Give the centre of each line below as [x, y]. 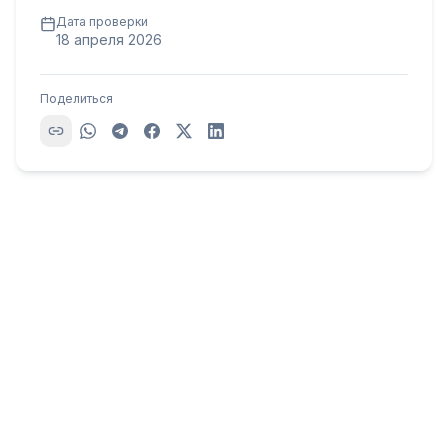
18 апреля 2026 [109, 39]
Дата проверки [102, 21]
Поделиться [76, 98]
